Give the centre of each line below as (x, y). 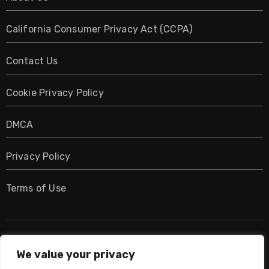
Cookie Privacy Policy (55, 92)
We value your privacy (76, 255)
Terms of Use (36, 188)
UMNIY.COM (134, 246)
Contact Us (32, 61)
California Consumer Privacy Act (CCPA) (99, 29)
